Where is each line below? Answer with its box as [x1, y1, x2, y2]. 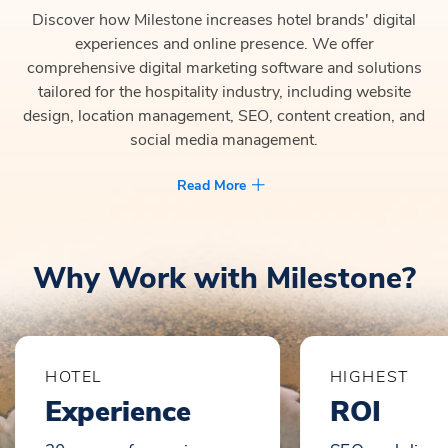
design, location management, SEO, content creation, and [23, 105, 425, 128]
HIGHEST [329, 366, 409, 389]
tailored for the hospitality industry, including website [37, 81, 411, 104]
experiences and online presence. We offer [74, 33, 374, 56]
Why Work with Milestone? [32, 258, 416, 300]
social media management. [130, 129, 318, 152]
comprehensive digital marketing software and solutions [26, 57, 422, 80]
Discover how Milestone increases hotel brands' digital [32, 9, 416, 32]
